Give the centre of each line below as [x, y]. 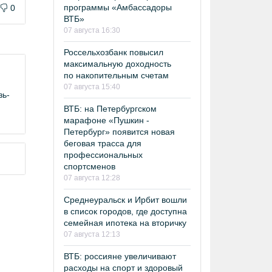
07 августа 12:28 [92, 178]
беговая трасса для [103, 143]
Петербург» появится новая [119, 131]
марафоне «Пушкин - [107, 120]
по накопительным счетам [116, 75]
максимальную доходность [117, 63]
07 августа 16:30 [92, 30]
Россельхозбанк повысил [114, 52]
